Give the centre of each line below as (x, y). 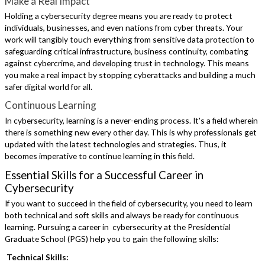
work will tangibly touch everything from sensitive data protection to (130, 40)
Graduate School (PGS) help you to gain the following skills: (112, 239)
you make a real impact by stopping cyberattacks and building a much (130, 75)
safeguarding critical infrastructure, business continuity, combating (127, 51)
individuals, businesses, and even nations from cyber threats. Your (124, 28)
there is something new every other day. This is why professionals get (131, 132)
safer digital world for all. (49, 87)
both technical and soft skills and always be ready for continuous (122, 215)
